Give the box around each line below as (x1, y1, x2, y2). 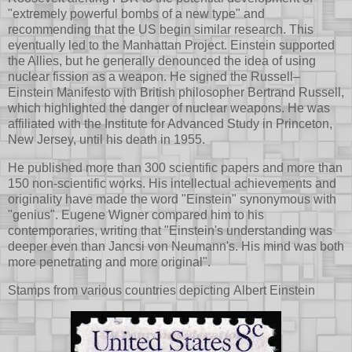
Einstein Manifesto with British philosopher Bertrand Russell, (8, 86, 344, 100)
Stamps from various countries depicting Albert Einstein (8, 283, 315, 297)
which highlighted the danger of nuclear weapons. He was (8, 101, 330, 115)
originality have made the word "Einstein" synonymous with (8, 192, 336, 207)
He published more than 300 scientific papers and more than (8, 161, 343, 175)
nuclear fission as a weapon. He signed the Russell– (8, 70, 300, 84)
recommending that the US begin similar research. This (8, 23, 313, 37)
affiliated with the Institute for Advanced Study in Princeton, (8, 117, 332, 131)
